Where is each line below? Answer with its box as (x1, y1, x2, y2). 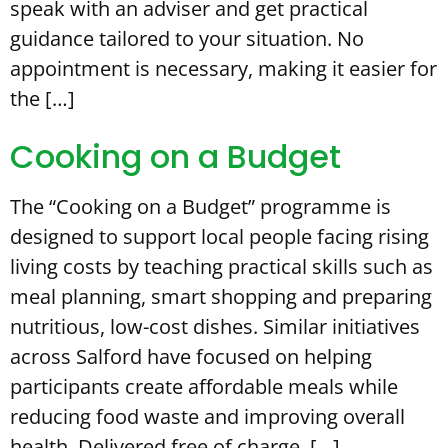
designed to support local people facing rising (10, 223, 429, 250)
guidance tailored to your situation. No (10, 25, 364, 52)
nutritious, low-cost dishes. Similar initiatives (10, 313, 420, 340)
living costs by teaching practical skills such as (10, 253, 433, 280)
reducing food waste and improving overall (10, 403, 405, 430)
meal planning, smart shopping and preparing (10, 283, 432, 310)
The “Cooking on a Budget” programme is (10, 193, 391, 220)
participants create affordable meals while (10, 373, 398, 400)
